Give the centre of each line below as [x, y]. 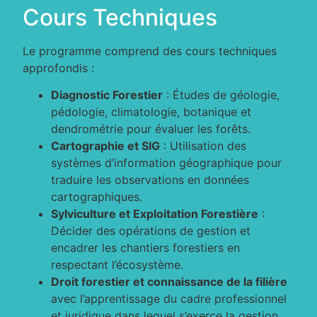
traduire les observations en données [150, 180]
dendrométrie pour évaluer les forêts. [151, 129]
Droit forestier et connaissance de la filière [169, 282]
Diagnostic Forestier [107, 95]
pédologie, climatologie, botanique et [151, 112]
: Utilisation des [203, 146]
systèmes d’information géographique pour [167, 163]
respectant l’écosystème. [117, 265]
